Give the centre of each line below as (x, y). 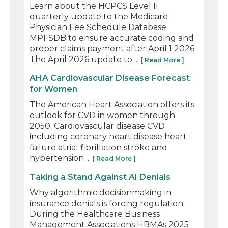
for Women (54, 89)
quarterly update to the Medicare (99, 16)
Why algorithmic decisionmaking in (101, 192)
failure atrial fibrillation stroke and (99, 147)
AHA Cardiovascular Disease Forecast (110, 78)
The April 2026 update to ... (85, 59)
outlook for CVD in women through (103, 115)
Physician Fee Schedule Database (98, 27)
